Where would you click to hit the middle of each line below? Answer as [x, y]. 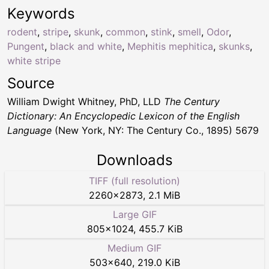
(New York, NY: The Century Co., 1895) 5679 [155, 130]
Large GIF [134, 214]
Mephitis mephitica [170, 46]
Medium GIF [134, 248]
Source [31, 83]
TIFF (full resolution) [134, 180]
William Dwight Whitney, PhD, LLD [86, 101]
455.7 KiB [160, 228]
